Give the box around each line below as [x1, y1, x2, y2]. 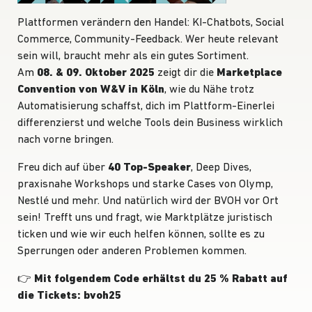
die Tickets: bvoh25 [17, 290, 121, 302]
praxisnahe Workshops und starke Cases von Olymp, [17, 178, 273, 190]
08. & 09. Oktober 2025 [37, 67, 155, 79]
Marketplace [217, 67, 282, 79]
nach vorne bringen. [17, 134, 114, 146]
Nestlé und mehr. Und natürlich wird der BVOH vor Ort [17, 195, 279, 207]
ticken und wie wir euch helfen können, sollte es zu [17, 228, 265, 240]
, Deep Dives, [191, 162, 251, 173]
